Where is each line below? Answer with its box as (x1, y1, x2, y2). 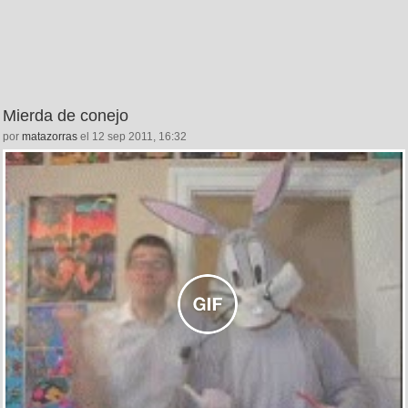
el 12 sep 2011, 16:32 (77, 130, 187, 144)
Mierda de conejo (3, 107, 128, 126)
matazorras (22, 130, 77, 144)
